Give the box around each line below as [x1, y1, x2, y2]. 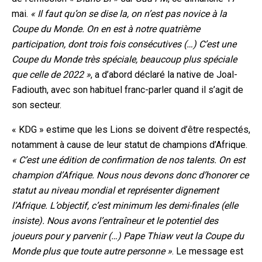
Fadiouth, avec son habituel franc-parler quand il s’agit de [12, 84, 243, 96]
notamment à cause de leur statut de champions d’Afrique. [12, 139, 247, 151]
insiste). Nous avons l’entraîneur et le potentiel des [12, 215, 218, 227]
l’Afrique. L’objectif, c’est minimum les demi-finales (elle [12, 200, 238, 212]
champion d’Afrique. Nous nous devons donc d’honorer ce [12, 170, 249, 181]
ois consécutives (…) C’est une [113, 39, 236, 50]
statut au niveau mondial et [12, 185, 127, 196]
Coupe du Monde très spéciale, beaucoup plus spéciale [12, 54, 237, 65]
